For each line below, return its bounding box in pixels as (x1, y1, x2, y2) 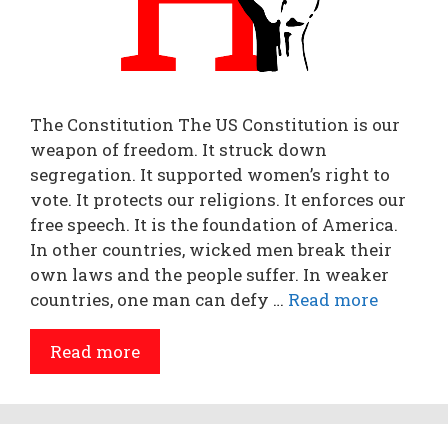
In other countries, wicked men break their (30, 238, 392, 261)
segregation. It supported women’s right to (30, 163, 390, 186)
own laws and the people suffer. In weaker (30, 263, 389, 286)
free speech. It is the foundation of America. (30, 213, 398, 236)
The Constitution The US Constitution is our (30, 113, 400, 136)
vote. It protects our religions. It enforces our (30, 188, 406, 211)
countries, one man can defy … (30, 288, 288, 311)
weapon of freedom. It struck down (30, 138, 327, 161)
